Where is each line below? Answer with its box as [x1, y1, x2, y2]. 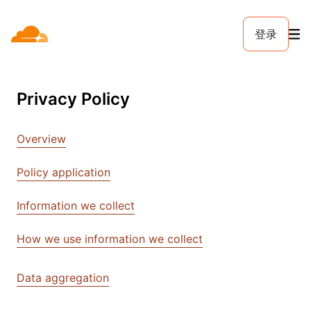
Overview [17, 132, 66, 146]
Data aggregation [17, 271, 109, 285]
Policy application [17, 165, 110, 179]
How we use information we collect [17, 232, 203, 246]
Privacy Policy [17, 89, 130, 109]
